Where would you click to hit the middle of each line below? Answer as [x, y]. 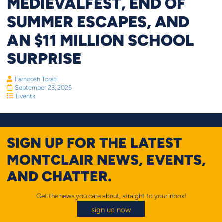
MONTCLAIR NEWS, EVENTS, [106, 159]
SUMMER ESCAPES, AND [98, 22]
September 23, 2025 [43, 88]
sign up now [111, 209]
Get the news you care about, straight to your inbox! [111, 196]
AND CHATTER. [59, 176]
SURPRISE [44, 58]
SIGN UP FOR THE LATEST [94, 142]
